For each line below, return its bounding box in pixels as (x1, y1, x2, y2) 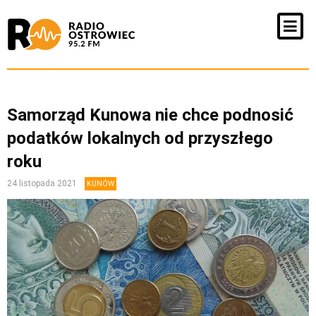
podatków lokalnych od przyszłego (7, 128, 273, 148)
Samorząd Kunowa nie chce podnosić (7, 105, 293, 125)
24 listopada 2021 (7, 178, 79, 188)
